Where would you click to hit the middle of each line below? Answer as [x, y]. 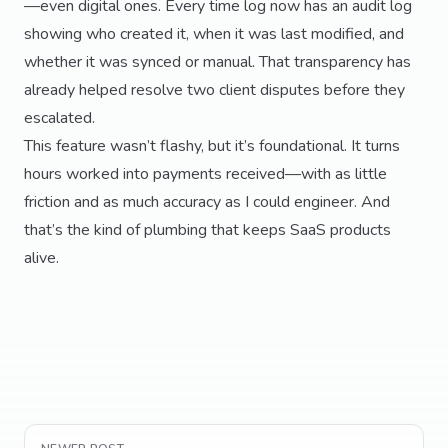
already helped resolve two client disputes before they [214, 90]
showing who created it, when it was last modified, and [214, 34]
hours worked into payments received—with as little [205, 174]
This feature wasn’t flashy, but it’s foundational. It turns [212, 146]
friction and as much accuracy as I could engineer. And [207, 202]
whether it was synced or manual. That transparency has [217, 62]
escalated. [59, 118]
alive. [41, 258]
